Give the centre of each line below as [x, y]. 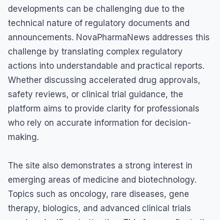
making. [23, 137]
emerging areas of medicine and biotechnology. [102, 180]
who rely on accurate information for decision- [99, 123]
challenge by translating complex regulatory [95, 52]
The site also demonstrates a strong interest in [100, 166]
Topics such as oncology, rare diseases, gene [98, 194]
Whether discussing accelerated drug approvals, [104, 80]
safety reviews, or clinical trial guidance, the [96, 95]
